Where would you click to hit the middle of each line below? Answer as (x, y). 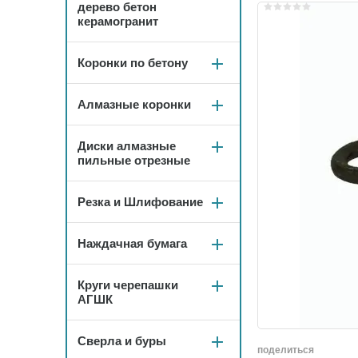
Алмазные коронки (134, 104)
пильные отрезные (134, 160)
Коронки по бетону (133, 63)
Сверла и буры (122, 341)
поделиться (286, 350)
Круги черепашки (128, 285)
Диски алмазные (127, 146)
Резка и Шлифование (140, 202)
